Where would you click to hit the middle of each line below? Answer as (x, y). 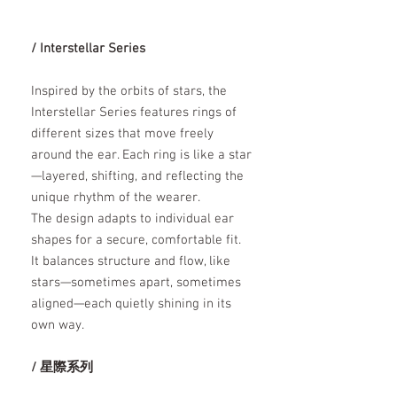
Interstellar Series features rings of (134, 113)
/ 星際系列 (62, 368)
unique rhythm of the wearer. (116, 198)
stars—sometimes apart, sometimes (136, 283)
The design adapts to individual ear (132, 219)
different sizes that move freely (122, 134)
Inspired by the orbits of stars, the (129, 92)
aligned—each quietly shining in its (131, 304)
